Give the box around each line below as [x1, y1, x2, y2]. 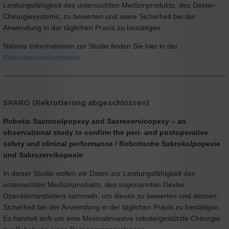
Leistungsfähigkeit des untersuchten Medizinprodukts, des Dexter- [3, 1, 217, 10]
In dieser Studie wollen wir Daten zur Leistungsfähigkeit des [3, 169, 195, 177]
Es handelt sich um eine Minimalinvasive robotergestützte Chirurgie [3, 214, 220, 222]
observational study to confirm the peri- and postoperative [3, 128, 208, 136]
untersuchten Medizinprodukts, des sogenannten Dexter [3, 180, 185, 189]
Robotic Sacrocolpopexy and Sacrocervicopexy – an [3, 117, 186, 125]
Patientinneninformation [3, 53, 80, 62]
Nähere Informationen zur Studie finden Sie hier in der [3, 42, 178, 51]
